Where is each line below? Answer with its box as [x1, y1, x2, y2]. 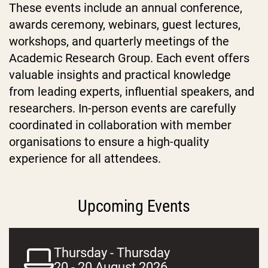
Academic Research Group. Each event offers [9, 50, 249, 65]
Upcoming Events [78, 196, 190, 216]
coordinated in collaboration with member [9, 117, 232, 132]
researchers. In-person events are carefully [9, 100, 236, 115]
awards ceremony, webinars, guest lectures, [9, 17, 240, 32]
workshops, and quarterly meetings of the [9, 33, 229, 48]
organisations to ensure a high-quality [9, 134, 209, 149]
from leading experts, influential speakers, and [9, 84, 254, 99]
